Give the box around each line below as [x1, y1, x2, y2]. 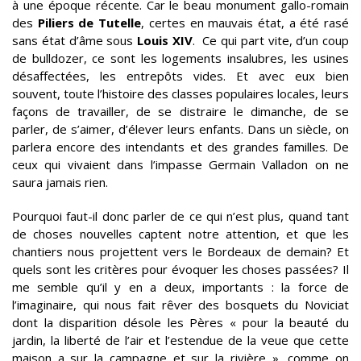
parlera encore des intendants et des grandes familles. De [12, 139, 349, 155]
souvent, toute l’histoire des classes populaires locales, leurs [12, 85, 349, 102]
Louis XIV [137, 32, 193, 48]
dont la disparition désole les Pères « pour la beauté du [12, 314, 349, 330]
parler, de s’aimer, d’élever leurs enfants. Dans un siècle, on [12, 121, 349, 137]
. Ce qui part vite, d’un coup [192, 32, 349, 48]
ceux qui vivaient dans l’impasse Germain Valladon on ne [12, 156, 349, 172]
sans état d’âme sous [12, 32, 137, 48]
